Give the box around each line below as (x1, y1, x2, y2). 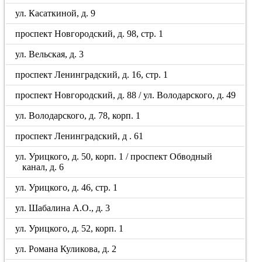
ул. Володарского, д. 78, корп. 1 (15, 111, 141, 120)
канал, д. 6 (22, 162, 64, 172)
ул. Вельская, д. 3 (15, 49, 84, 59)
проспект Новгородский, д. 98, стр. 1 (15, 29, 164, 39)
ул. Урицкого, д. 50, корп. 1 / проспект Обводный (15, 151, 213, 161)
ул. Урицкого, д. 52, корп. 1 (15, 223, 124, 233)
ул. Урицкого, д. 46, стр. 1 (15, 182, 118, 192)
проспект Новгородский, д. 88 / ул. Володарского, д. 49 (15, 90, 236, 100)
